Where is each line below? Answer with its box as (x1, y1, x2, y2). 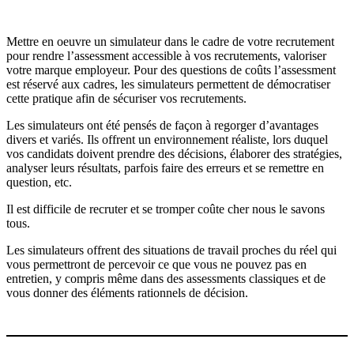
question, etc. (6, 175, 72, 190)
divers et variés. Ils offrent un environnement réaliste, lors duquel (6, 133, 328, 147)
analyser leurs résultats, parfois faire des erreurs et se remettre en (6, 161, 324, 175)
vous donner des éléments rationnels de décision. (6, 286, 248, 300)
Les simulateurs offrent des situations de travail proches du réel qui (6, 243, 337, 258)
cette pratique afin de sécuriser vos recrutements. (6, 92, 247, 106)
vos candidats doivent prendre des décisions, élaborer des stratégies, (6, 147, 342, 161)
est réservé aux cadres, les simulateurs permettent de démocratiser (6, 77, 330, 92)
